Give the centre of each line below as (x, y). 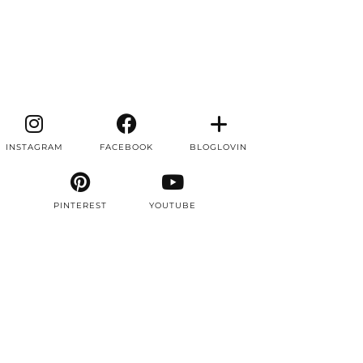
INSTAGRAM (34, 147)
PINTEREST (81, 205)
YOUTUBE (172, 205)
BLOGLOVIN (219, 147)
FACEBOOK (126, 147)
